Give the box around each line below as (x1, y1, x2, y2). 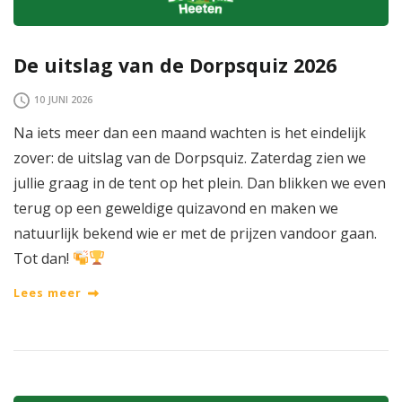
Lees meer (13, 285, 82, 301)
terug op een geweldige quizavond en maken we (13, 197, 338, 218)
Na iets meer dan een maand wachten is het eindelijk (13, 122, 366, 143)
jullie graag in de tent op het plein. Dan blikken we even (13, 172, 386, 193)
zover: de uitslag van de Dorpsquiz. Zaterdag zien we (13, 147, 366, 168)
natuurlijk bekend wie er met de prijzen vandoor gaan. (13, 223, 377, 243)
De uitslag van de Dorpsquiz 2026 (13, 51, 336, 78)
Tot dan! (13, 248, 73, 268)
